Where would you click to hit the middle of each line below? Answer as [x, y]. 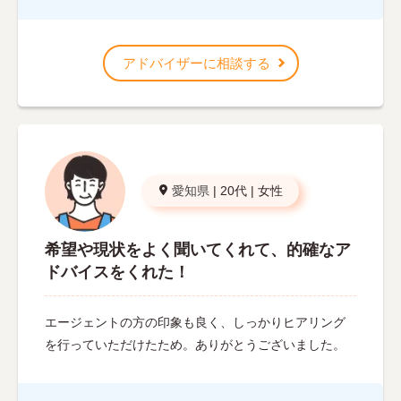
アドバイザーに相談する [196, 63]
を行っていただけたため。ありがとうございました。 [195, 344]
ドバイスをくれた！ [117, 272]
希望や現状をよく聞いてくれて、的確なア [198, 249]
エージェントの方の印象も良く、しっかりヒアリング [195, 322]
